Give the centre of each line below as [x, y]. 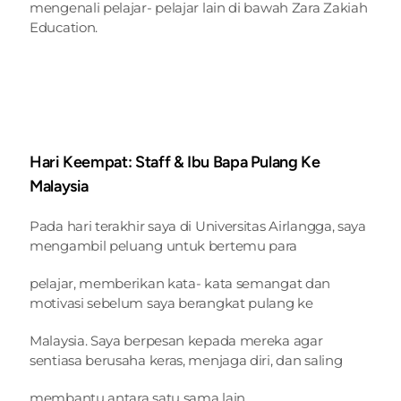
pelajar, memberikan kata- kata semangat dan [180, 283]
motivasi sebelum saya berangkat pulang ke [171, 303]
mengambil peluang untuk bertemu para [164, 246]
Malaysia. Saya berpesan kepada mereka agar [176, 341]
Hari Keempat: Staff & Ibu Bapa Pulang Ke [175, 162]
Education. [64, 27]
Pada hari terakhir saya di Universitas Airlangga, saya [198, 226]
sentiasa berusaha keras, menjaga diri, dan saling [186, 360]
